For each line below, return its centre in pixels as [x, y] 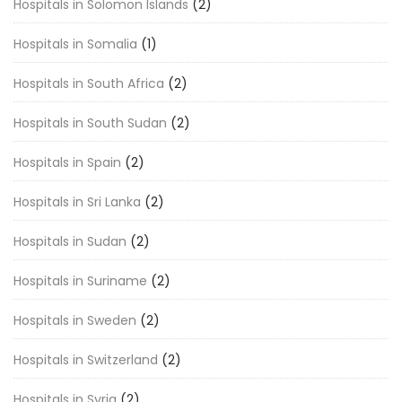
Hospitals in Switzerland [86, 360]
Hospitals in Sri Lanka [77, 202]
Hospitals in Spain [67, 162]
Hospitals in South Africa [89, 83]
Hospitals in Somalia [75, 44]
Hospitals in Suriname [80, 281]
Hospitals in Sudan [70, 241]
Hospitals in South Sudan [90, 123]
